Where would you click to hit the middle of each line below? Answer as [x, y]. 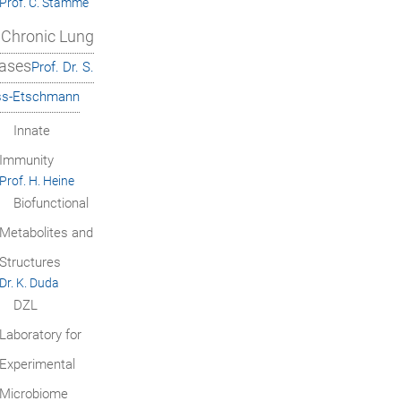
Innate [31, 130]
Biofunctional [51, 203]
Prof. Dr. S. [63, 67]
